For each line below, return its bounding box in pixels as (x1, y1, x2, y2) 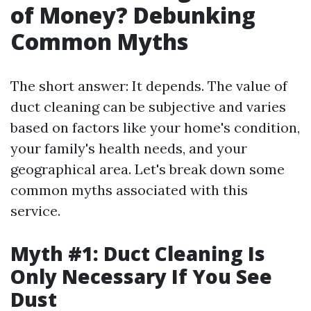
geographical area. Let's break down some (10, 160, 285, 178)
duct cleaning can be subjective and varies (10, 98, 286, 115)
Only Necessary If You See (10, 263, 272, 289)
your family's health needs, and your (10, 140, 247, 157)
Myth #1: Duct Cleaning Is (10, 240, 265, 267)
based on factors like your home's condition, (10, 119, 300, 136)
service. (10, 202, 60, 219)
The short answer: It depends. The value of (10, 77, 287, 94)
